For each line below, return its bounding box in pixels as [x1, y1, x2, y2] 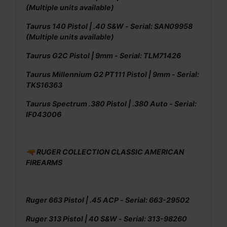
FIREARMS [26, 158, 62, 167]
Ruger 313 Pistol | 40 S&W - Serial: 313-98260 [26, 214, 187, 223]
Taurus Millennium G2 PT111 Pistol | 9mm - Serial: [26, 69, 199, 79]
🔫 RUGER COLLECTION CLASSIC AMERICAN [26, 147, 184, 156]
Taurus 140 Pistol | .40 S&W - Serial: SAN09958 [26, 21, 193, 30]
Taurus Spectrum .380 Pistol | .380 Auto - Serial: [26, 99, 197, 108]
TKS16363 [26, 80, 62, 89]
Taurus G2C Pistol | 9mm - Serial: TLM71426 [26, 51, 181, 60]
